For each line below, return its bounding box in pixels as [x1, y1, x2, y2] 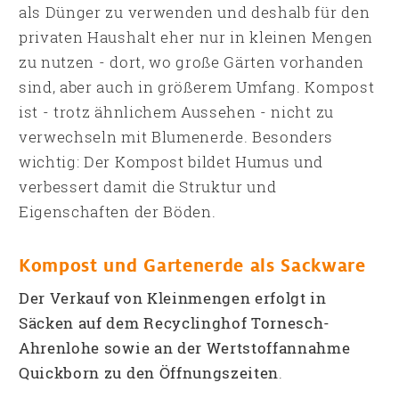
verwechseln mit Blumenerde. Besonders [19, 126, 334, 147]
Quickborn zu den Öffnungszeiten [19, 362, 280, 383]
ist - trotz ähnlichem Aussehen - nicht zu [19, 102, 334, 122]
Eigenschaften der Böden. [19, 201, 216, 222]
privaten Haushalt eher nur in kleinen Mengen [19, 27, 373, 47]
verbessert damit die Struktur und [19, 176, 277, 197]
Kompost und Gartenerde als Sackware [19, 256, 366, 276]
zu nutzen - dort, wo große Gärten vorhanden [19, 52, 364, 72]
